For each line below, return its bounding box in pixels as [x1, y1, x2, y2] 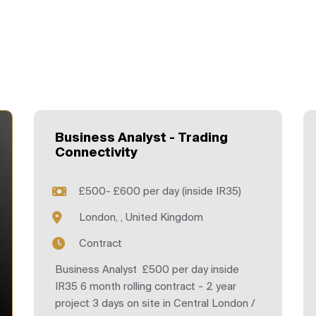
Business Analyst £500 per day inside [55, 265, 239, 276]
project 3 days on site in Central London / [55, 298, 255, 310]
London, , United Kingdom [79, 212, 203, 224]
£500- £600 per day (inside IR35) [79, 186, 241, 198]
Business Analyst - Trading [55, 132, 228, 145]
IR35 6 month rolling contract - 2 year [55, 281, 236, 293]
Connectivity [55, 147, 138, 160]
